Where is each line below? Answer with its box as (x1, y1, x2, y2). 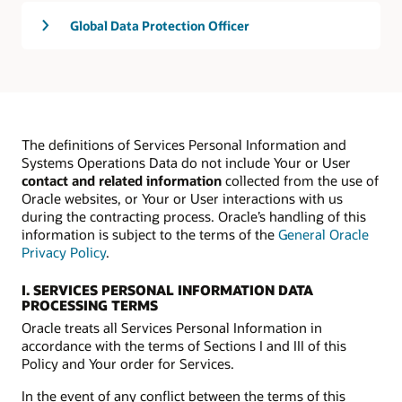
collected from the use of (222, 171, 379, 190)
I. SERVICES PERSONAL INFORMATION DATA (22, 280, 313, 299)
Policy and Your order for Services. (22, 354, 234, 372)
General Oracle (278, 225, 369, 244)
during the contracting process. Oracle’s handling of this (22, 207, 366, 226)
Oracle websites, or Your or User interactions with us (22, 189, 343, 208)
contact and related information (22, 171, 222, 190)
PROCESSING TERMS (22, 295, 158, 314)
